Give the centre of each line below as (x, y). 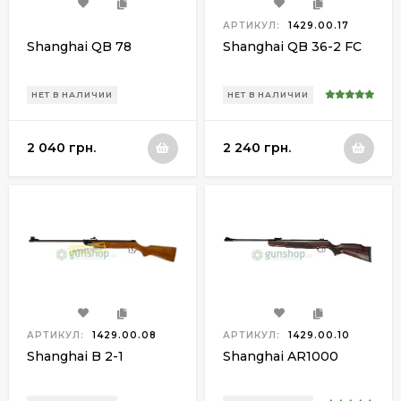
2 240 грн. (257, 148)
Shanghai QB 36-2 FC (292, 46)
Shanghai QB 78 (79, 46)
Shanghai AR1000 (281, 356)
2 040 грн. (61, 148)
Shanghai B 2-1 (75, 356)
